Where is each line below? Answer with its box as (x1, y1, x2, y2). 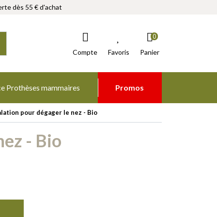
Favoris (108, 47, 129, 56)
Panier (140, 47, 159, 56)
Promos (115, 83, 144, 92)
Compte (73, 47, 97, 56)
